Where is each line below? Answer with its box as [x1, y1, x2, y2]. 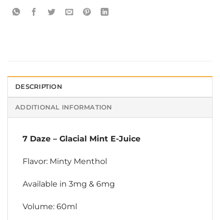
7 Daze [23, 134, 51, 144]
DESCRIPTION [15, 83, 62, 91]
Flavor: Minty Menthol [23, 157, 107, 166]
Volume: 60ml [23, 201, 77, 211]
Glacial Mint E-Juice [59, 134, 140, 144]
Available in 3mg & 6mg [23, 179, 115, 189]
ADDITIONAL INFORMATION [15, 104, 112, 111]
